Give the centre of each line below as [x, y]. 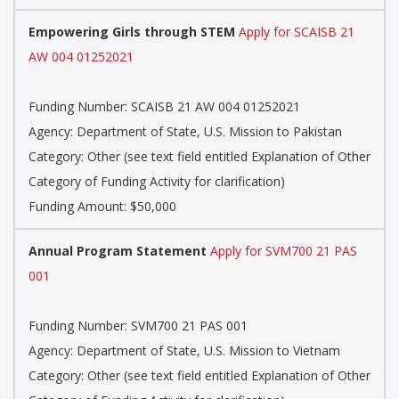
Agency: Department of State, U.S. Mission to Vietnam [184, 351]
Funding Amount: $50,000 [102, 207]
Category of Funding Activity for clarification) [157, 182]
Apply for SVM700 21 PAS [284, 251]
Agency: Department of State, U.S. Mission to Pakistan [185, 132]
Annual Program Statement [118, 251]
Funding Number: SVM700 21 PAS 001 [138, 326]
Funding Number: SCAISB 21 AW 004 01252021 [164, 107]
